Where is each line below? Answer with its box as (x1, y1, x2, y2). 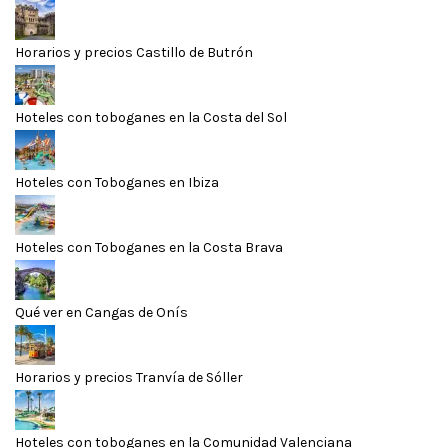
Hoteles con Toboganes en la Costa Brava (15, 239, 283, 257)
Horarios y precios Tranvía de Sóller (15, 369, 243, 387)
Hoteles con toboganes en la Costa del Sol (15, 109, 287, 127)
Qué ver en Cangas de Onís (15, 304, 188, 322)
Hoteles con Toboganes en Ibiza (15, 174, 219, 192)
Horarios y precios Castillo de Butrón (15, 44, 253, 62)
